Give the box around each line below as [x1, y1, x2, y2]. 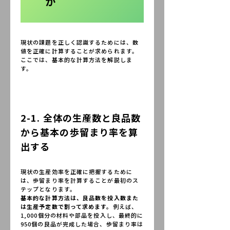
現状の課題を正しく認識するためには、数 [21, 37, 139, 46]
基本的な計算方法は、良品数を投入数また [21, 194, 139, 202]
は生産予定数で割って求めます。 [21, 202, 113, 210]
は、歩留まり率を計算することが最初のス [21, 176, 139, 184]
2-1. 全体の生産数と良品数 [21, 111, 141, 124]
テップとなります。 [21, 185, 76, 193]
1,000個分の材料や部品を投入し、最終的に [21, 211, 144, 219]
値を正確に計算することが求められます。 [21, 46, 138, 55]
